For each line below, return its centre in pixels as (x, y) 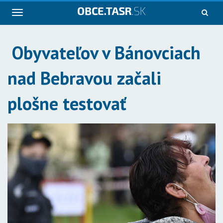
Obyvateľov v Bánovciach (104, 53)
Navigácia (31, 13)
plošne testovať (67, 103)
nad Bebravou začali (84, 78)
